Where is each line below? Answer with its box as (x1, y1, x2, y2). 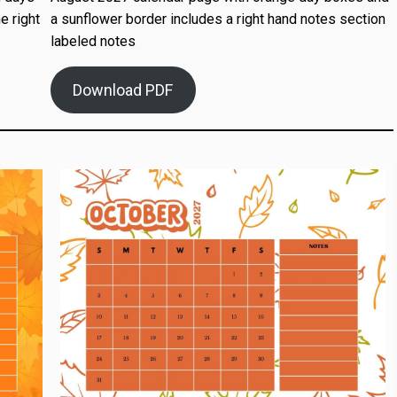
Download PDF (73, 80, 174, 99)
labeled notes (50, 32, 136, 50)
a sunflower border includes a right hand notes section (50, 10, 385, 27)
